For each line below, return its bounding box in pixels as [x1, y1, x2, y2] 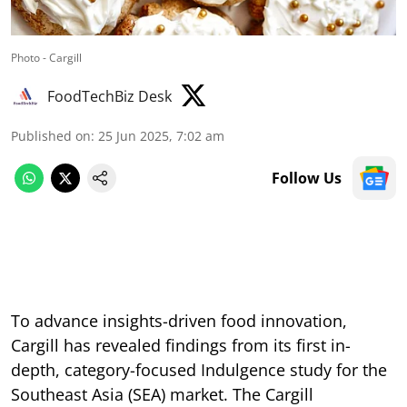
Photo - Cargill [11, 49, 82, 65]
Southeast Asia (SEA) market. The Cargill [11, 382, 313, 405]
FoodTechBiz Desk [47, 85, 172, 106]
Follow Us [272, 167, 342, 188]
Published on [11, 126, 91, 144]
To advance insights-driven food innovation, [11, 309, 347, 332]
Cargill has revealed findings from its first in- [11, 333, 351, 356]
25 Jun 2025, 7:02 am [98, 126, 224, 144]
